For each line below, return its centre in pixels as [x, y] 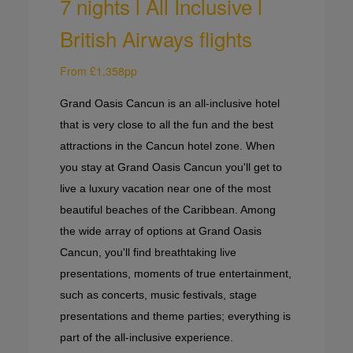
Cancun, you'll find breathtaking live [148, 253]
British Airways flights [156, 39]
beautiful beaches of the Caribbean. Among [168, 210]
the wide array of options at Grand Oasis [161, 231]
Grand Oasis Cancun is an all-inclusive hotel [170, 104]
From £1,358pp [98, 71]
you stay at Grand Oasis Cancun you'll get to [171, 167]
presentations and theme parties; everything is [175, 316]
